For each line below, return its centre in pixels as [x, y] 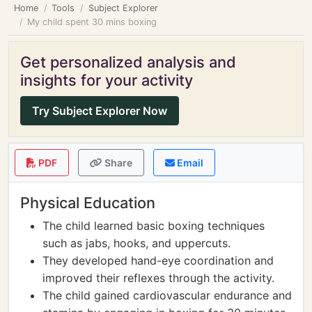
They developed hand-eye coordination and [158, 260]
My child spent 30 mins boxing [92, 22]
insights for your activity [107, 80]
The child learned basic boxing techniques [154, 226]
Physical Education [88, 203]
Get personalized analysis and [128, 62]
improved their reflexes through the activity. [158, 278]
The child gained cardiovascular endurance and [167, 295]
